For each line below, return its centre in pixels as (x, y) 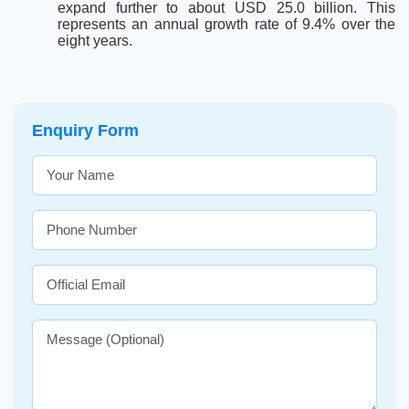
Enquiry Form (85, 131)
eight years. (95, 41)
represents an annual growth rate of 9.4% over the (226, 25)
